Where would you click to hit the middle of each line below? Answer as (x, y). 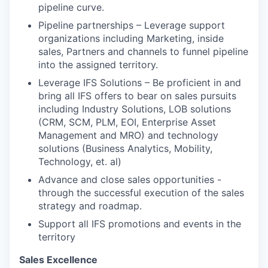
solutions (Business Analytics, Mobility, (125, 148)
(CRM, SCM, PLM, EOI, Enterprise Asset (127, 122)
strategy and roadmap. (90, 205)
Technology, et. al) (80, 161)
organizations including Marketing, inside (131, 38)
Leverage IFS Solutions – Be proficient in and (140, 82)
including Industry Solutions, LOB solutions (135, 109)
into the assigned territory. (98, 64)
